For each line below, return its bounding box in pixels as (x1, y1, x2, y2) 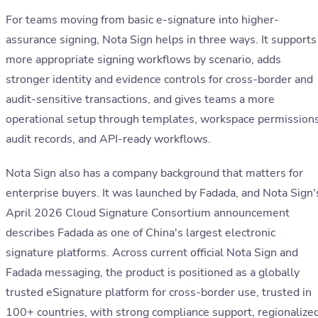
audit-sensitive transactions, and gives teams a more (6, 92, 275, 108)
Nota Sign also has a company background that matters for (6, 165, 303, 182)
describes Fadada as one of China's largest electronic (6, 225, 275, 241)
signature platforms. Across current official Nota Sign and (6, 245, 298, 261)
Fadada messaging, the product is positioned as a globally (6, 265, 300, 281)
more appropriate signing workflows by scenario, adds (6, 52, 281, 68)
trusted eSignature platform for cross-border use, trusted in (6, 285, 312, 301)
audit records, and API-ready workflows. (6, 131, 211, 148)
